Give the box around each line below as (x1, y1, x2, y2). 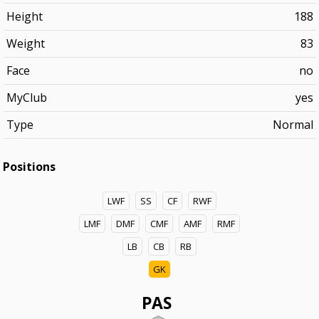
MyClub (6, 90, 47, 105)
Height (6, 9, 43, 24)
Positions (3, 159, 56, 174)
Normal (272, 117, 313, 132)
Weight (6, 36, 45, 51)
